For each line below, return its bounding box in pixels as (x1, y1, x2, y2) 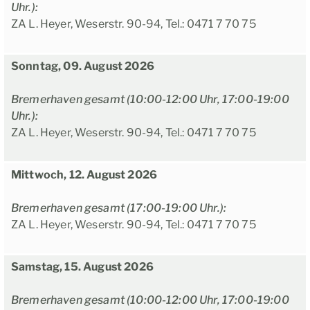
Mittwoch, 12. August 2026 (11, 168, 157, 182)
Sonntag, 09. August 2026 (11, 60, 154, 73)
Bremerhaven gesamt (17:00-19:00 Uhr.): (11, 201, 227, 215)
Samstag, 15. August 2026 (11, 260, 154, 274)
